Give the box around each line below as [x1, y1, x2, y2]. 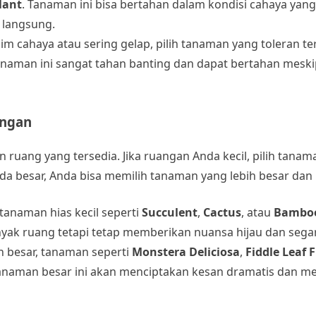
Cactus [203, 205, 241, 221]
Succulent [142, 205, 197, 221]
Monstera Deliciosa [132, 244, 240, 260]
